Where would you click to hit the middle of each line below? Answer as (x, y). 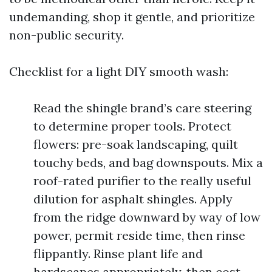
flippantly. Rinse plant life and (118, 253)
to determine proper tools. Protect (132, 126)
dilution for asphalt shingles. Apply (133, 199)
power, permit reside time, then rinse (139, 235)
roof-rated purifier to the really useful (142, 180)
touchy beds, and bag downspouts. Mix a (148, 162)
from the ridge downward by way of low (147, 217)
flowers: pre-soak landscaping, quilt (136, 144)
